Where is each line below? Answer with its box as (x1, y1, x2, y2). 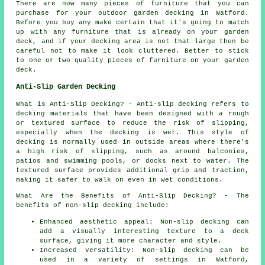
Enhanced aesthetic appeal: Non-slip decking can (40, 218, 249, 226)
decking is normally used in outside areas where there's (16, 138, 249, 146)
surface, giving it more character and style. (40, 237, 222, 245)
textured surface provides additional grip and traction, (16, 167, 249, 174)
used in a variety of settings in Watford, (40, 256, 249, 264)
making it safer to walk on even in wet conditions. (16, 176, 224, 184)
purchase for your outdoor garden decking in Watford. (16, 9, 249, 17)
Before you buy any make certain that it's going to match (16, 19, 249, 27)
